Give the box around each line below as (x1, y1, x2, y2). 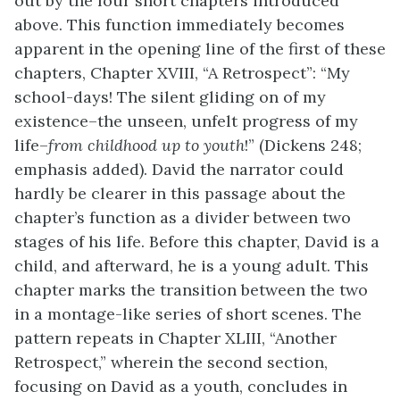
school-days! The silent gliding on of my (14, 87, 326, 107)
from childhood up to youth (48, 135, 245, 155)
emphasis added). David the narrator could (14, 159, 344, 179)
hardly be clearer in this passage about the (14, 183, 346, 204)
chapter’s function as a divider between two (14, 207, 351, 228)
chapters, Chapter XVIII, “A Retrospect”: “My (14, 62, 350, 83)
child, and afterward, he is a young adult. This (14, 255, 369, 276)
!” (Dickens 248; (245, 135, 362, 155)
